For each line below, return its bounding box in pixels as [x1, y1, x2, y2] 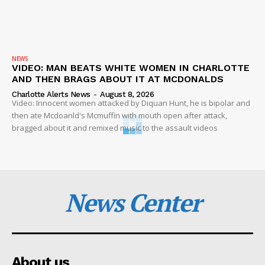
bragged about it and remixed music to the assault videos [12, 122, 218, 133]
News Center [64, 185, 201, 219]
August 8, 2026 [100, 89, 154, 99]
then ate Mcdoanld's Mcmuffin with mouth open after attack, [12, 109, 227, 121]
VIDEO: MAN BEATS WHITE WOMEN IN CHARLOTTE [12, 62, 250, 73]
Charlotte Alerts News [12, 89, 91, 99]
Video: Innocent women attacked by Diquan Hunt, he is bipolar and [12, 97, 250, 108]
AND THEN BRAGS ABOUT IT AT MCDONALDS [12, 73, 224, 85]
